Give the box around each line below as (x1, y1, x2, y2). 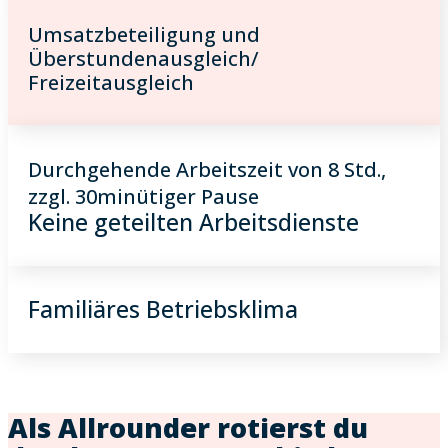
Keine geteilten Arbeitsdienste (28, 206, 359, 238)
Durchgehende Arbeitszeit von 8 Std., (28, 156, 386, 183)
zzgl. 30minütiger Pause (28, 183, 259, 210)
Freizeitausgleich (28, 69, 194, 96)
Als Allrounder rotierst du (8, 409, 368, 446)
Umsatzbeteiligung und (28, 21, 260, 48)
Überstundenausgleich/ (28, 45, 259, 72)
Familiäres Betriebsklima (28, 293, 298, 325)
